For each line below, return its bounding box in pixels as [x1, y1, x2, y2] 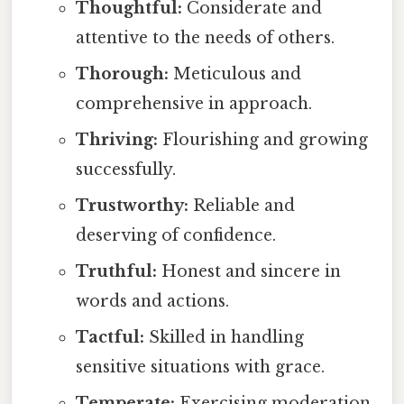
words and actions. [75, 290, 229, 311]
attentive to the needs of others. [75, 27, 335, 48]
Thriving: [75, 129, 158, 150]
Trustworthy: [75, 195, 188, 216]
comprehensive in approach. [75, 93, 312, 114]
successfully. [75, 159, 176, 179]
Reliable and [188, 195, 295, 216]
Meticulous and [168, 63, 301, 84]
